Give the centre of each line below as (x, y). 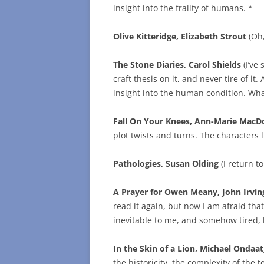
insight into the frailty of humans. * (183, 8)
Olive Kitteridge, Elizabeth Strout (180, 37)
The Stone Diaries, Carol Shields (177, 65)
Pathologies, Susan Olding (166, 164)
